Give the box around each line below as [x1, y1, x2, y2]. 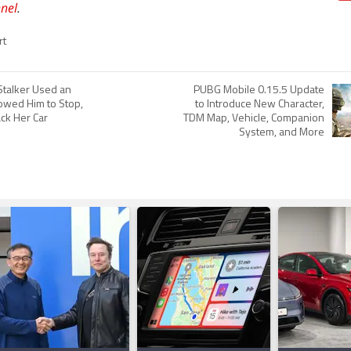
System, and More [239, 127, 324, 139]
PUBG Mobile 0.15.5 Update [194, 85, 324, 96]
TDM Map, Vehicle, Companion [183, 113, 324, 125]
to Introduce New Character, [195, 99, 324, 110]
